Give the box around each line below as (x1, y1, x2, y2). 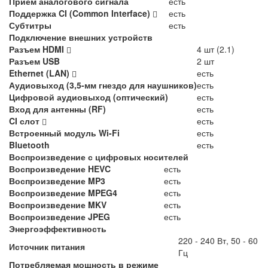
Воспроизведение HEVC (9, 163, 111, 175)
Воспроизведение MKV (9, 199, 106, 211)
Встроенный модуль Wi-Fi (9, 127, 120, 139)
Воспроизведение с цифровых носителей (9, 151, 188, 163)
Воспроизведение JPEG (9, 211, 110, 223)
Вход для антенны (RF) (9, 103, 106, 115)
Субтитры (9, 19, 51, 32)
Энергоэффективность (9, 223, 106, 235)
